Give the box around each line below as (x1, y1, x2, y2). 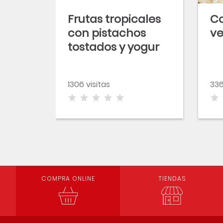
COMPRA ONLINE (41, 174, 95, 183)
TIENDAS (158, 174, 186, 183)
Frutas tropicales (68, 11, 161, 27)
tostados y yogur (68, 39, 159, 55)
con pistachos (68, 25, 146, 41)
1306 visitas (68, 79, 110, 90)
